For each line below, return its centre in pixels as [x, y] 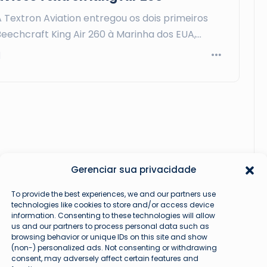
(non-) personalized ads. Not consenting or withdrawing [114, 247]
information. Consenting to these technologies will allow [113, 215]
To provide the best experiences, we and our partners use [114, 194]
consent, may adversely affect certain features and [105, 258]
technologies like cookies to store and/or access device [113, 204]
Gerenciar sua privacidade [133, 169]
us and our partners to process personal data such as [110, 226]
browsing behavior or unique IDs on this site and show [109, 237]
